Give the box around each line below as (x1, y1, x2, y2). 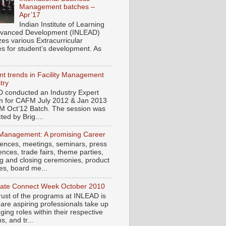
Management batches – (19, 3, 95, 11)
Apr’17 (19, 11, 41, 19)
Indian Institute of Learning (19, 20, 105, 28)
